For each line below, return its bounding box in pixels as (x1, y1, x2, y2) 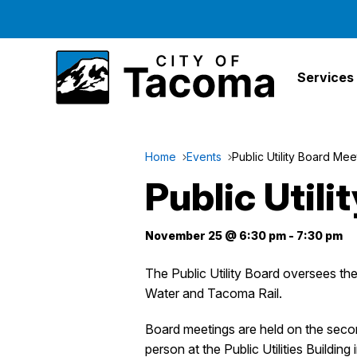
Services (296, 69, 354, 85)
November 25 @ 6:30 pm (145, 229, 286, 242)
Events (186, 150, 222, 163)
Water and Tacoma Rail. (145, 285, 282, 301)
